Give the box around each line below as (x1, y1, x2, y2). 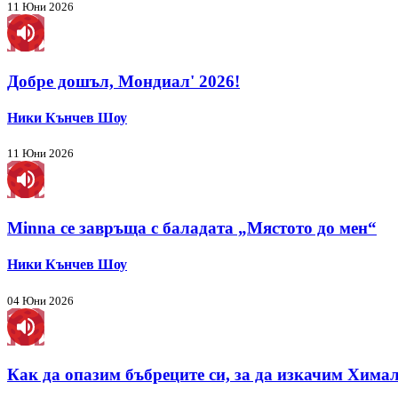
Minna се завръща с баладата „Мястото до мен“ (7, 219, 377, 238)
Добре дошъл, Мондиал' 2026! (7, 71, 240, 91)
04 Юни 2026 (7, 293, 74, 307)
